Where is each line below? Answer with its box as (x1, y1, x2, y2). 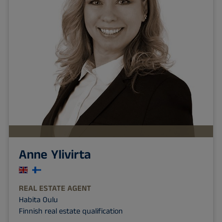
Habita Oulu (18, 194, 58, 206)
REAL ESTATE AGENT (18, 183, 91, 195)
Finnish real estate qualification (18, 206, 123, 218)
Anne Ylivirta (18, 146, 91, 165)
